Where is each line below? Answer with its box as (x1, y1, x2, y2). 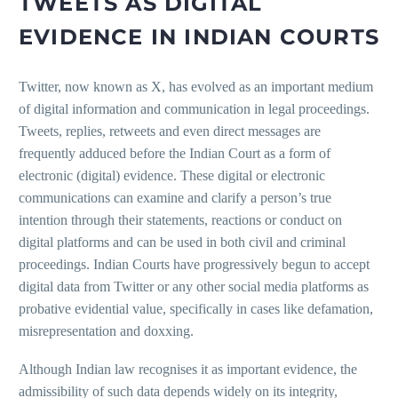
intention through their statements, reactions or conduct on (19, 212, 342, 228)
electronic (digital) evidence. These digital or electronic (19, 168, 325, 184)
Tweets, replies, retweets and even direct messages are (19, 123, 321, 139)
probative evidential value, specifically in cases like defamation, (19, 301, 373, 317)
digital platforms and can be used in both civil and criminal (19, 235, 346, 251)
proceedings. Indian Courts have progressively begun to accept (19, 257, 370, 273)
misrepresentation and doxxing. (19, 323, 194, 339)
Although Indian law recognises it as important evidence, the (19, 361, 357, 377)
